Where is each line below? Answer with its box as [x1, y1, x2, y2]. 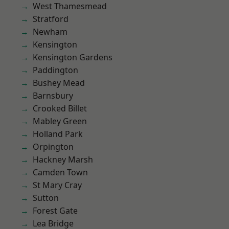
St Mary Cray [33, 179, 82, 191]
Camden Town [33, 167, 88, 178]
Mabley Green [33, 116, 87, 127]
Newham [33, 26, 67, 37]
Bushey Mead [33, 77, 85, 88]
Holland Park [33, 128, 83, 140]
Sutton [33, 192, 59, 203]
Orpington [33, 141, 74, 152]
